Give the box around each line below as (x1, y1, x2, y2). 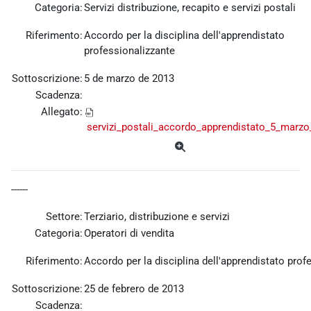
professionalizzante (84, 44, 175, 58)
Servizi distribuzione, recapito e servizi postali (84, 1, 296, 15)
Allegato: (41, 106, 83, 119)
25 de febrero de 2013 (84, 283, 184, 296)
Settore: (46, 210, 83, 224)
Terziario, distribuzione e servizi (84, 210, 230, 224)
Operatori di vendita (84, 227, 174, 240)
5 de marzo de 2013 (84, 72, 174, 85)
